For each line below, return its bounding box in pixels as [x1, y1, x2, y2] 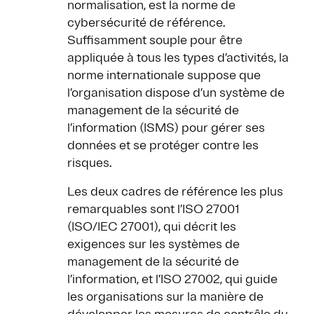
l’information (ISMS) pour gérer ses [67, 120, 265, 136]
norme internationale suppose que [67, 67, 261, 83]
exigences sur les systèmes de [67, 236, 240, 252]
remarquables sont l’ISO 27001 [67, 201, 240, 217]
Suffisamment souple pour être [67, 32, 243, 48]
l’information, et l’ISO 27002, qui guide [67, 271, 278, 287]
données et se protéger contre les [67, 137, 259, 153]
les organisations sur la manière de [67, 289, 264, 305]
